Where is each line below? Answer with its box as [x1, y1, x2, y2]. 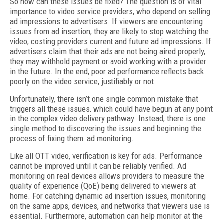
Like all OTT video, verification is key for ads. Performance [10, 151, 202, 161]
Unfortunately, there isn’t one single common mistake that [10, 94, 198, 104]
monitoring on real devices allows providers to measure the [10, 171, 204, 181]
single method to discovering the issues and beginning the [10, 123, 201, 133]
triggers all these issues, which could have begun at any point [10, 104, 213, 113]
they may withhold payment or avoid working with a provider [10, 56, 206, 66]
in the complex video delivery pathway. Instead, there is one [10, 113, 206, 123]
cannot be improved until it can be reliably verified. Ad [10, 161, 186, 171]
